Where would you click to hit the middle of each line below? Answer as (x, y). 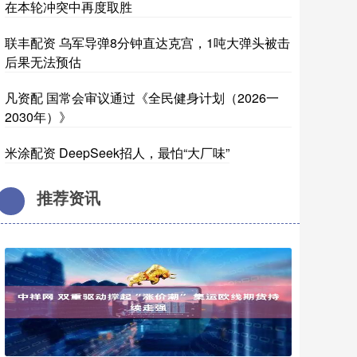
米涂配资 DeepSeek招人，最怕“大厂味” (117, 153)
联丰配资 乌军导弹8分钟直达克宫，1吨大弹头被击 (147, 43)
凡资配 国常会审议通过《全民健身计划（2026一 (142, 98)
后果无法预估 (43, 62)
